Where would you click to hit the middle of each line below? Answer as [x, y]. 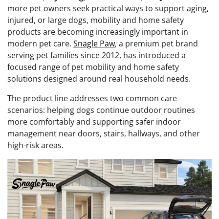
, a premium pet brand [156, 43]
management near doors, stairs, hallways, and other [104, 133]
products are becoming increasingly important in [98, 32]
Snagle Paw [94, 43]
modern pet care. [40, 43]
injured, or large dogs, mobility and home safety [96, 20]
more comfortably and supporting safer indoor [94, 121]
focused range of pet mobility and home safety [93, 67]
